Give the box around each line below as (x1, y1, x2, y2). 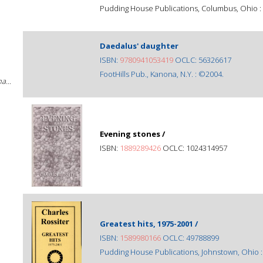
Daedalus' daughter (100, 41, 178, 51)
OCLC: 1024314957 (161, 143, 227, 153)
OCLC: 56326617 (173, 55, 231, 65)
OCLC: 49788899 (161, 232, 219, 243)
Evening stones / (100, 129, 165, 139)
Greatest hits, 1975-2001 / (100, 218, 198, 229)
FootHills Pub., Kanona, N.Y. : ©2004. (100, 69, 224, 79)
